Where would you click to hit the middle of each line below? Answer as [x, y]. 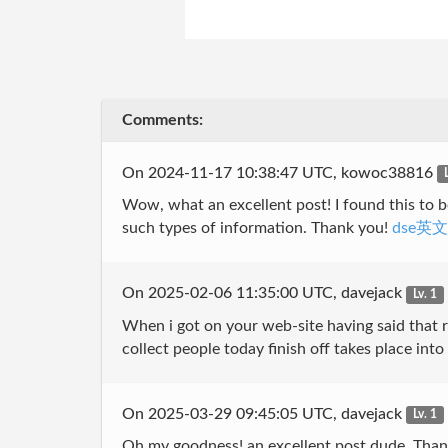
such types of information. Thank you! [257, 228]
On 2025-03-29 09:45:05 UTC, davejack [264, 413]
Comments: [162, 120]
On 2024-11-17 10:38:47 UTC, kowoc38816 [279, 172]
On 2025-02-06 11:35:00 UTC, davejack [264, 293]
